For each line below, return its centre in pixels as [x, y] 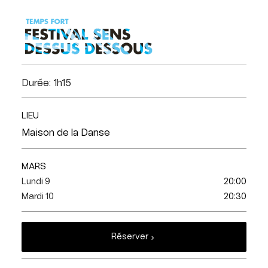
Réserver [130, 237]
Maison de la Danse [66, 133]
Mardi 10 [37, 197]
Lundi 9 [36, 182]
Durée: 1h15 [46, 83]
